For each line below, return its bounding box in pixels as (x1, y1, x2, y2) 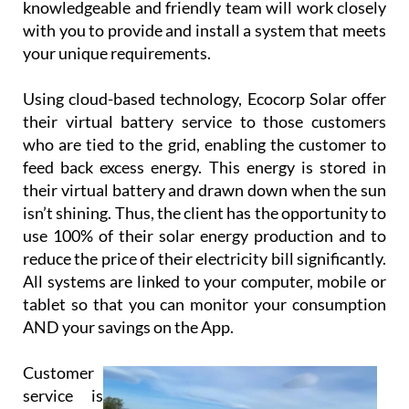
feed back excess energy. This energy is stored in (23, 122, 386, 143)
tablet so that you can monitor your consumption (23, 259, 386, 280)
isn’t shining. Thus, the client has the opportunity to (23, 168, 386, 189)
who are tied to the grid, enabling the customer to (23, 100, 386, 121)
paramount (23, 373, 102, 394)
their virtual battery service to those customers (23, 77, 386, 98)
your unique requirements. (23, 8, 211, 29)
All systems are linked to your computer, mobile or (23, 236, 386, 257)
